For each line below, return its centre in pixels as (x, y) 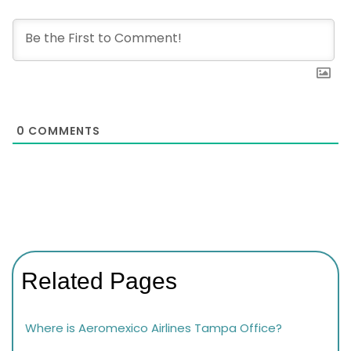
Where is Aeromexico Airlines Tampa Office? (154, 328)
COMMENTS (63, 130)
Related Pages (99, 281)
